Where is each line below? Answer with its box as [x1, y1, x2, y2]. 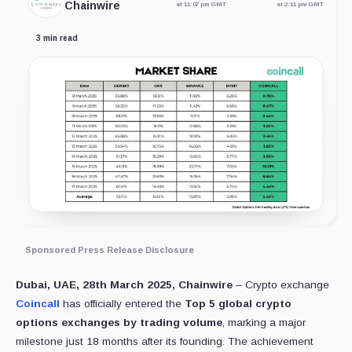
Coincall [16, 298, 60, 310]
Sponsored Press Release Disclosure [25, 245, 194, 255]
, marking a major [222, 317, 306, 329]
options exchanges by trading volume [16, 317, 222, 329]
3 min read [36, 34, 78, 43]
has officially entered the [60, 298, 185, 310]
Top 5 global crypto [185, 298, 291, 310]
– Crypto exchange [233, 279, 329, 291]
